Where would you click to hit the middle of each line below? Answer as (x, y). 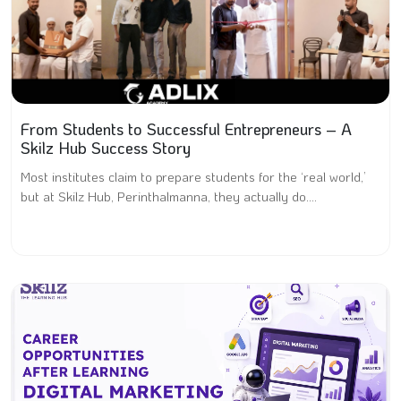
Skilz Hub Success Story (106, 148)
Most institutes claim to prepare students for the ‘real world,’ (193, 176)
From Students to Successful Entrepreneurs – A (186, 129)
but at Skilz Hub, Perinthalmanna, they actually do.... (169, 196)
